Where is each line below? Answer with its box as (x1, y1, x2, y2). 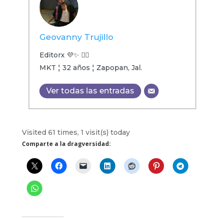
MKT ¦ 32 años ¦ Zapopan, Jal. (39, 63, 142, 73)
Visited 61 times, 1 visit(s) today (21, 128, 130, 137)
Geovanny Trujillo (39, 32, 113, 42)
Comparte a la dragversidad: (21, 140, 111, 148)
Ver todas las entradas (46, 86, 134, 96)
